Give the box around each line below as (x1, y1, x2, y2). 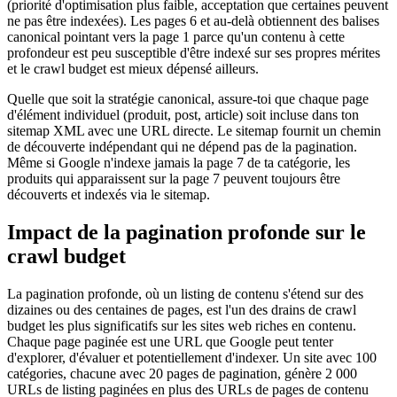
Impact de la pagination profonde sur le (7, 220, 366, 244)
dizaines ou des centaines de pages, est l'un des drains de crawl (7, 301, 356, 317)
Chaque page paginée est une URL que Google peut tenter (7, 333, 333, 349)
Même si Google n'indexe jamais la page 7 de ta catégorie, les (7, 155, 350, 171)
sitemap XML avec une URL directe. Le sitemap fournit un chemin (7, 123, 381, 139)
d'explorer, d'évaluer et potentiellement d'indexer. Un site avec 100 (7, 349, 377, 365)
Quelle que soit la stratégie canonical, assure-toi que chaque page (7, 91, 369, 107)
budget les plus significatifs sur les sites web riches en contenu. (7, 317, 356, 333)
